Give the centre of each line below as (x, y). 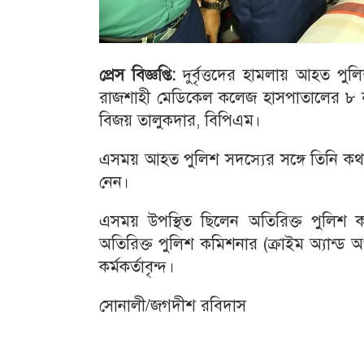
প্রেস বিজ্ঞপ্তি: (137, 75)
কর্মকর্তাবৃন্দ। (137, 267)
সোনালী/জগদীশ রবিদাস (173, 306)
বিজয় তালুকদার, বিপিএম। (180, 121)
